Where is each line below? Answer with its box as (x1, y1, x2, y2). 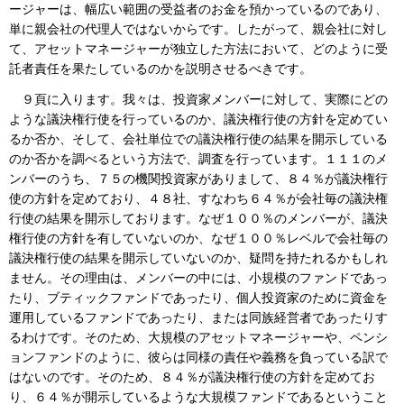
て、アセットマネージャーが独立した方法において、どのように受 (9, 41, 388, 56)
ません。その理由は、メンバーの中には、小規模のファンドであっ (9, 271, 388, 285)
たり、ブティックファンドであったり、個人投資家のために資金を (9, 290, 388, 305)
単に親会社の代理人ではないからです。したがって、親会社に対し (9, 22, 388, 36)
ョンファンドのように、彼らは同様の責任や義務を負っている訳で (9, 350, 388, 364)
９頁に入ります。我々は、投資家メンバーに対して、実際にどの (22, 92, 388, 106)
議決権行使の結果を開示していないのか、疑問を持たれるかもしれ (9, 251, 388, 265)
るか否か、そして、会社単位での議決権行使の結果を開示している (9, 132, 388, 146)
